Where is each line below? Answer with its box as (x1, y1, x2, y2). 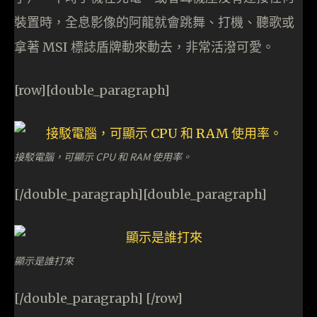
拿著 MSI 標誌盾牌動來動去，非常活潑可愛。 (14, 39, 275, 56)
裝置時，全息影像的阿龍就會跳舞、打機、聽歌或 (14, 14, 294, 31)
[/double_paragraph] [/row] (14, 290, 183, 307)
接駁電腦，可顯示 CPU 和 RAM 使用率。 (14, 149, 192, 164)
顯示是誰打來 (14, 253, 74, 268)
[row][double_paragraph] (14, 82, 170, 99)
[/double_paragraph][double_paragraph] (14, 186, 267, 203)
